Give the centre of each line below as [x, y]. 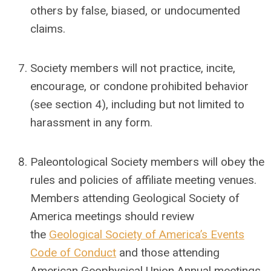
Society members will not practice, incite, [133, 68]
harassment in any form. [91, 122]
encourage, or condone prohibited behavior [139, 86]
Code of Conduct [73, 253]
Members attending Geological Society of [135, 198]
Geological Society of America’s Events [147, 234]
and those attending [168, 253]
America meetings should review [112, 216]
